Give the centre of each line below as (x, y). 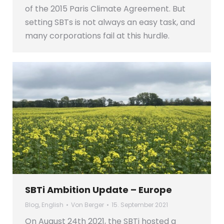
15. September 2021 (140, 204)
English (52, 204)
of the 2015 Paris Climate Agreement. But (105, 8)
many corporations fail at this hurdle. (97, 35)
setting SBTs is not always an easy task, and (110, 22)
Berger (94, 204)
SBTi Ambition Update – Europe (98, 189)
